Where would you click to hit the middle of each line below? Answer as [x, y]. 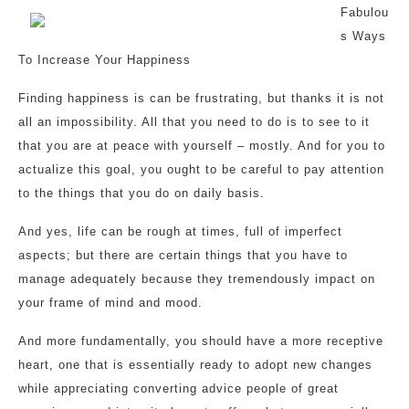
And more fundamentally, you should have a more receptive [201, 341]
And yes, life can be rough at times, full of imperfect [180, 231]
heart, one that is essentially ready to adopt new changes [195, 365]
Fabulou [365, 12]
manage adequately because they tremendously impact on [197, 279]
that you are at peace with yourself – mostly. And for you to [202, 146]
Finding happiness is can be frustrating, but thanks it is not [201, 98]
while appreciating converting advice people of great [178, 388]
